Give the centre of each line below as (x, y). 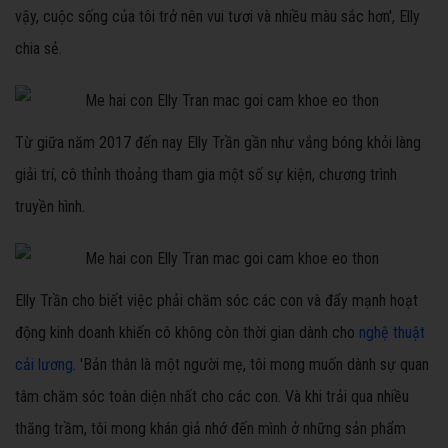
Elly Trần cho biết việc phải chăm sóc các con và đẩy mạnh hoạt (216, 301)
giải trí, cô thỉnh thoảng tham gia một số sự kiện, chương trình (206, 175)
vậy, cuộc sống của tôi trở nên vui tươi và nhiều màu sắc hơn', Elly (217, 17)
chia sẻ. (38, 49)
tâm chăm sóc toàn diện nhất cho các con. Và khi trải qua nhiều (212, 397)
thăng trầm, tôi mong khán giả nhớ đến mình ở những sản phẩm (210, 429)
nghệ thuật (392, 333)
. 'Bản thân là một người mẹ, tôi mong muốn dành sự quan (251, 365)
